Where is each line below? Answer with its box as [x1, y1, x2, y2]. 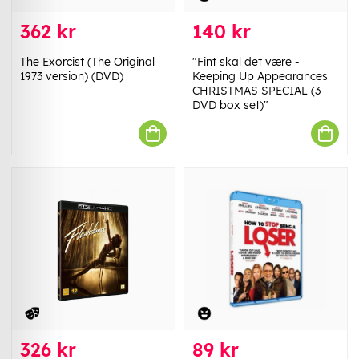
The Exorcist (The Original [20, 54, 155, 70]
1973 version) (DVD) [20, 69, 123, 84]
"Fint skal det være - [192, 54, 300, 70]
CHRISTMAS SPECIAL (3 [192, 83, 321, 99]
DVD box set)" [192, 98, 268, 113]
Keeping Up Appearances [192, 69, 328, 84]
